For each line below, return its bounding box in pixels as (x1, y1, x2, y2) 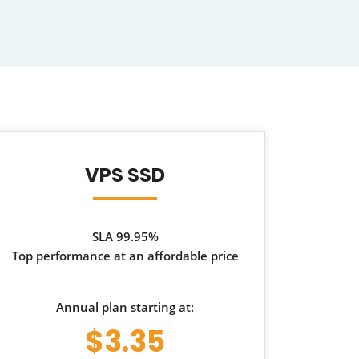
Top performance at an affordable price (11, 248, 239, 264)
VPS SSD (85, 162, 165, 188)
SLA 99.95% (91, 228, 159, 244)
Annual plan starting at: (56, 299, 194, 315)
